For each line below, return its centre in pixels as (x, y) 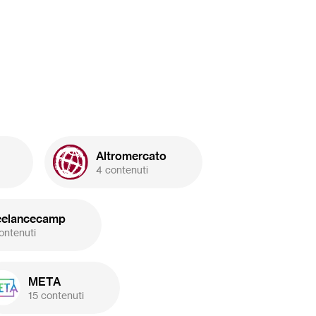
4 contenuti (122, 169)
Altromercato (131, 156)
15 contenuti (56, 295)
